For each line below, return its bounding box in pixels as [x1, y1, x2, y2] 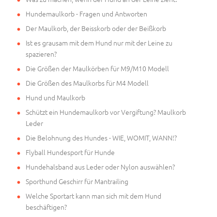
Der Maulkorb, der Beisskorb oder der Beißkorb [26, 23, 166, 33]
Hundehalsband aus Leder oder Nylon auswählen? [26, 161, 175, 171]
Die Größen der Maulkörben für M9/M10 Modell [26, 63, 169, 73]
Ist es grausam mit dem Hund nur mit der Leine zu [26, 37, 172, 47]
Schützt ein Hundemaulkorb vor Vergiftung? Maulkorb [26, 107, 186, 117]
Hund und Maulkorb [26, 92, 85, 102]
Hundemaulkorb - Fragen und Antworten [26, 8, 147, 18]
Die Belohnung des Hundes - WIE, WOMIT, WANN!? [26, 132, 177, 142]
